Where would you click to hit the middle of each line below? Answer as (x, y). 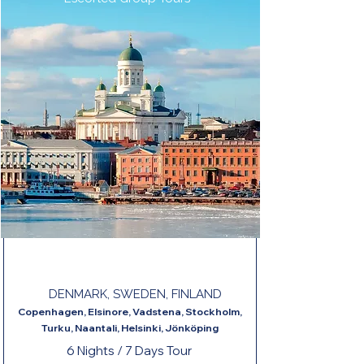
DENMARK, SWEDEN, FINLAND (135, 294)
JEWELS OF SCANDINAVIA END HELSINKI (124, 257)
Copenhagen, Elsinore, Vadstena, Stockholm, (130, 312)
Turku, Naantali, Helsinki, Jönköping (130, 328)
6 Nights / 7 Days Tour (129, 351)
